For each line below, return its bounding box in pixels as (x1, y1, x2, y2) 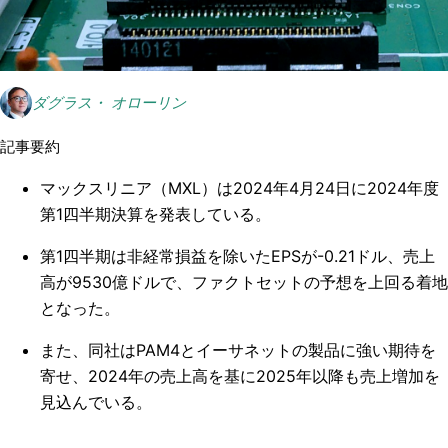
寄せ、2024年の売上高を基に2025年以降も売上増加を (40, 366, 440, 386)
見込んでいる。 (40, 392, 152, 412)
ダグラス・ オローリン (32, 93, 186, 112)
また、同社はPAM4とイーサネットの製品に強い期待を (40, 340, 436, 360)
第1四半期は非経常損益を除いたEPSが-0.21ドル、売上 (40, 246, 435, 266)
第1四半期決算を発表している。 (40, 204, 271, 224)
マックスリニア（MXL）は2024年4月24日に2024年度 (40, 178, 439, 198)
